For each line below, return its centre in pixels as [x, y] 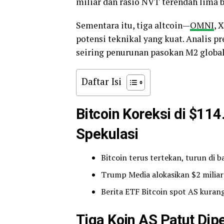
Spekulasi [107, 134]
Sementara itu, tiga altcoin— [133, 25]
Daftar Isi [101, 81]
